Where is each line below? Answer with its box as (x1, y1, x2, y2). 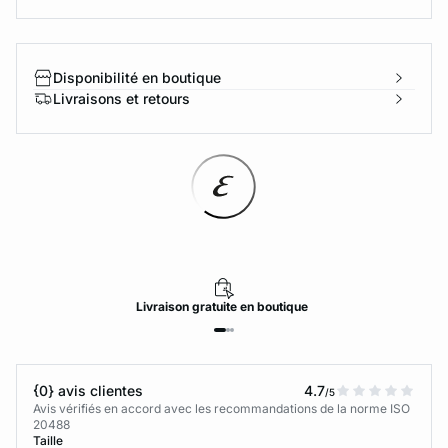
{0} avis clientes (33, 382, 143, 399)
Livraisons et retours (53, 90, 190, 107)
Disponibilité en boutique (53, 69, 221, 86)
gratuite (192, 299, 241, 314)
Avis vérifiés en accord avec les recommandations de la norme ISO (33, 401, 410, 416)
